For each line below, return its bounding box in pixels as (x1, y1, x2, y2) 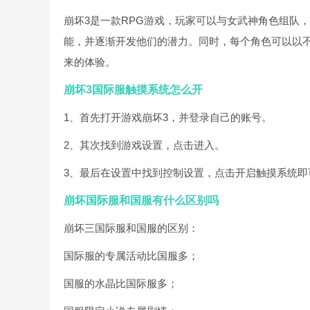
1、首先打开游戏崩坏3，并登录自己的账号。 (64, 111, 272, 123)
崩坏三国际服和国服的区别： (64, 222, 199, 234)
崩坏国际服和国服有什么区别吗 (64, 194, 219, 206)
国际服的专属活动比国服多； (64, 250, 199, 262)
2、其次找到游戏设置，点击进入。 (64, 139, 225, 151)
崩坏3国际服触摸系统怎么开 (64, 84, 203, 95)
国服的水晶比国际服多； (64, 277, 178, 289)
